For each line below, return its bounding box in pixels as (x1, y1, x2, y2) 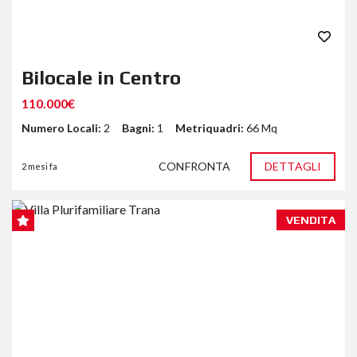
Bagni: (122, 120, 157, 135)
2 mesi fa (22, 160, 57, 171)
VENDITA (286, 213, 335, 226)
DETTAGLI (265, 159, 321, 173)
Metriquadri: (175, 120, 246, 135)
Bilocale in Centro (22, 66, 181, 88)
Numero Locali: (22, 120, 104, 135)
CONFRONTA (159, 159, 231, 173)
